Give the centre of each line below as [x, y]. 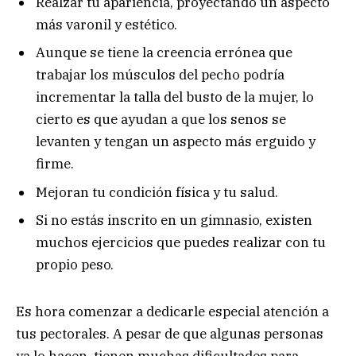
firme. [55, 164]
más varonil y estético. [106, 24]
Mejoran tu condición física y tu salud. [157, 192]
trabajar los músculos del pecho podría [160, 75]
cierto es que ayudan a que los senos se [161, 120]
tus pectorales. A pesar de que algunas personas [170, 333]
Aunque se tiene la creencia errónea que [164, 53]
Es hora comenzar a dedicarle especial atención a [172, 311]
